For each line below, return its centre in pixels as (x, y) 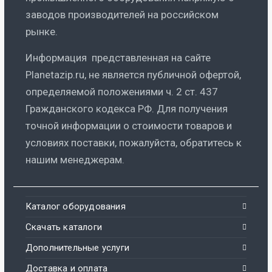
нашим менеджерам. (75, 159)
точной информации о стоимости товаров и (128, 125)
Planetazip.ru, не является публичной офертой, (133, 74)
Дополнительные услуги (77, 247)
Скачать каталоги (63, 227)
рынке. (41, 31)
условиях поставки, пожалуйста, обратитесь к (133, 142)
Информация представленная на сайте (118, 57)
